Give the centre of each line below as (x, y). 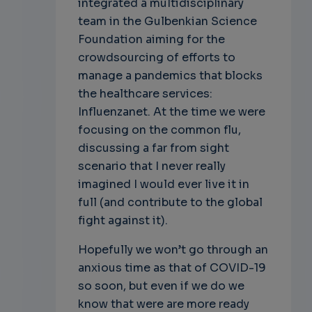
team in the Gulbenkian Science (167, 22)
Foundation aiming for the (151, 40)
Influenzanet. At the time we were (171, 112)
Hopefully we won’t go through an (173, 250)
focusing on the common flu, (159, 130)
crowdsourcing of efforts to (156, 58)
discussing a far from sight (153, 148)
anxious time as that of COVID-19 (172, 268)
